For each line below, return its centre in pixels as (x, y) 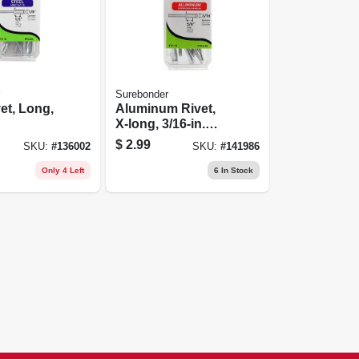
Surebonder (142, 94)
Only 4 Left (63, 170)
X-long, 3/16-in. (161, 123)
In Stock (236, 170)
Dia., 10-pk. (149, 139)
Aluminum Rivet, (166, 108)
